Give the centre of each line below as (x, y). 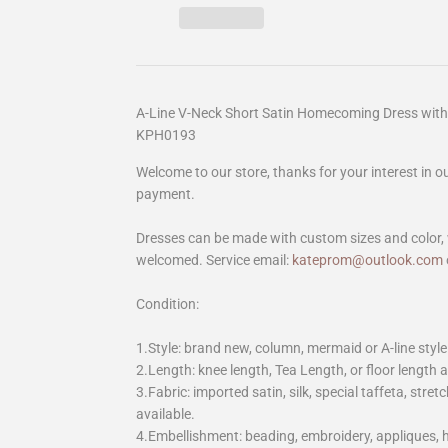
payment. (165, 194)
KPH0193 (166, 135)
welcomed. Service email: (212, 260)
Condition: (167, 304)
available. (165, 414)
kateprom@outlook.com (367, 260)
